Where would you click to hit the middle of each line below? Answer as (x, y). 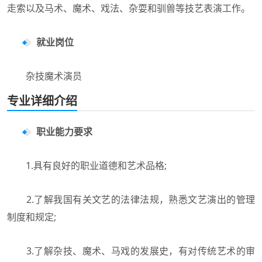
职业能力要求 (64, 131)
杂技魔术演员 (46, 76)
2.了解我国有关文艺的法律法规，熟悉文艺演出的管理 (131, 199)
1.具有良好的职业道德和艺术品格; (87, 165)
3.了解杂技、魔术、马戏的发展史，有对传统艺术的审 (131, 251)
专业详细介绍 (42, 101)
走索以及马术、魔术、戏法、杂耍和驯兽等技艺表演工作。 (129, 8)
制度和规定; (32, 217)
